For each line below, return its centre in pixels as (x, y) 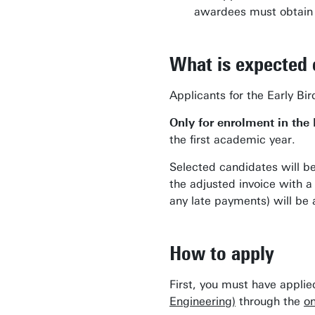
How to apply (222, 253)
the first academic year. (232, 140)
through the (270, 301)
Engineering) (202, 301)
